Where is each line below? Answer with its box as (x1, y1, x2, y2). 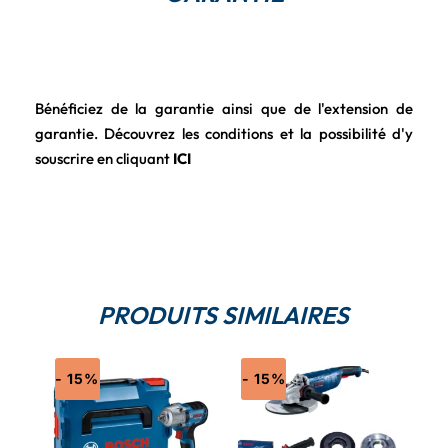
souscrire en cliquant (34, 148, 173, 168)
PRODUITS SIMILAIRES (98, 299, 350, 330)
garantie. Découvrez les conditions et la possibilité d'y (34, 123, 414, 143)
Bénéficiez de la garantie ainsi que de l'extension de (34, 98, 414, 118)
